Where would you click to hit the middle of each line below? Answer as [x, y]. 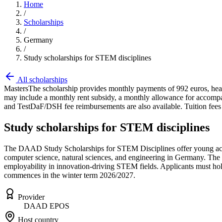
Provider [31, 197]
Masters [16, 88]
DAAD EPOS [47, 206]
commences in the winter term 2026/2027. [70, 175]
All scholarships [42, 80]
